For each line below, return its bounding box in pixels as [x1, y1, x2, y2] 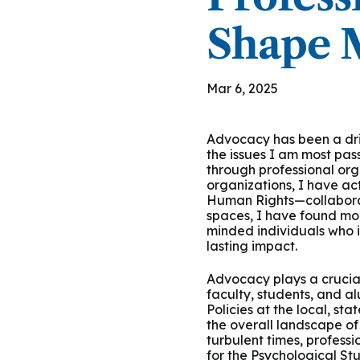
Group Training [111, 6, 204, 22]
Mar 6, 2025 [207, 80, 278, 96]
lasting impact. [207, 237, 297, 254]
